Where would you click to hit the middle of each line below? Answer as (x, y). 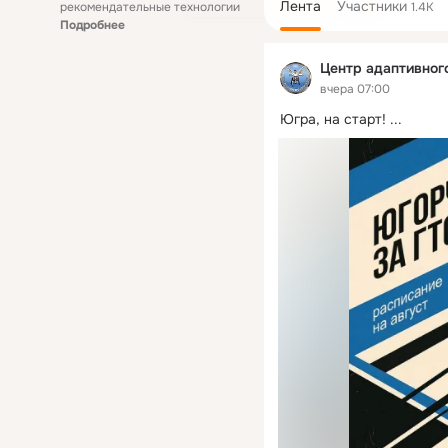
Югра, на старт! (333, 118)
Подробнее (92, 25)
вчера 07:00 (355, 88)
